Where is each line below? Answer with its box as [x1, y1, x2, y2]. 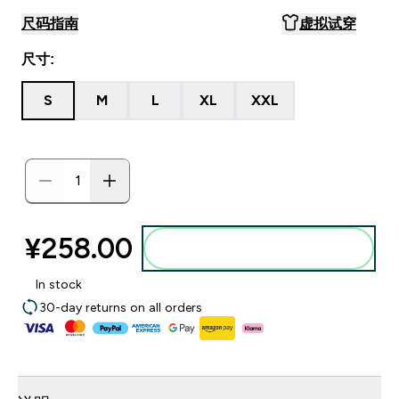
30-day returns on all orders [39, 300, 202, 314]
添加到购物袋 [232, 241, 307, 256]
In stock [36, 277, 82, 291]
